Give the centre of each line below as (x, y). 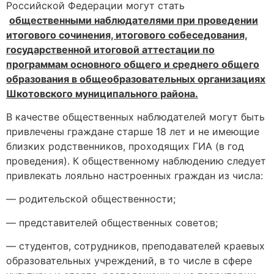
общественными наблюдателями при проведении (134, 20)
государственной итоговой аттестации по (110, 49)
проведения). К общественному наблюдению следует (136, 161)
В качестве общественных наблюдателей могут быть (135, 117)
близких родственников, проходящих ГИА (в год (125, 146)
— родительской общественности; (91, 199)
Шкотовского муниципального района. (102, 93)
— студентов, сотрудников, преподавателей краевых (135, 246)
